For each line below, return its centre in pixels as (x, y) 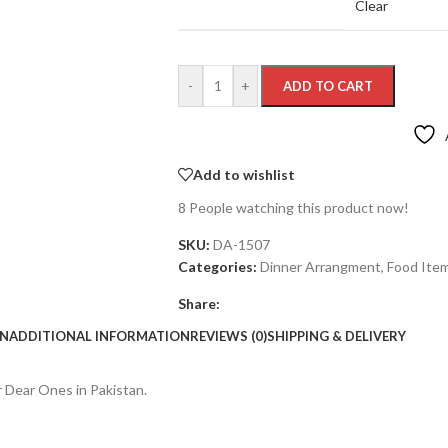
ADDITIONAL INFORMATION (99, 336)
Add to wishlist (243, 174)
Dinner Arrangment (320, 266)
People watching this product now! (298, 207)
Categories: (217, 266)
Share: (198, 303)
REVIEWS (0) (228, 336)
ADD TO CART (327, 86)
